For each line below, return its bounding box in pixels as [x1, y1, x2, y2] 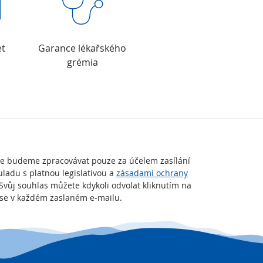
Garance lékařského [38, 42, 126, 55]
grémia [66, 56, 98, 69]
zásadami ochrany [116, 167, 188, 178]
